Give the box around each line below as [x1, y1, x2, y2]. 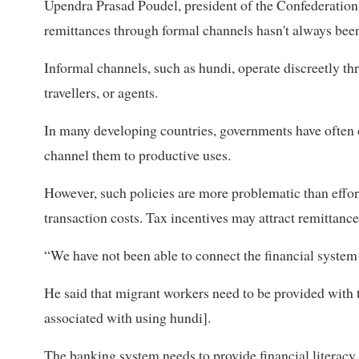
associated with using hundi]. [44, 308, 211, 328]
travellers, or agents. [44, 83, 158, 103]
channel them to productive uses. [44, 145, 231, 165]
